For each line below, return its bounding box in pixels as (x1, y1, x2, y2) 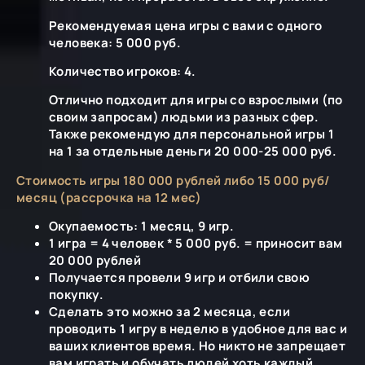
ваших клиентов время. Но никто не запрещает (49, 337, 346, 355)
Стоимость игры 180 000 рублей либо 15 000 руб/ (16, 171, 331, 189)
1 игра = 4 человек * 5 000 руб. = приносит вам (49, 235, 343, 253)
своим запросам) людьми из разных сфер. (49, 108, 319, 126)
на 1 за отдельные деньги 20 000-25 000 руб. (49, 143, 337, 161)
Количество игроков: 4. (49, 62, 196, 80)
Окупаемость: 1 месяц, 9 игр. (49, 218, 235, 235)
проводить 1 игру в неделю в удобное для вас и (49, 320, 347, 338)
